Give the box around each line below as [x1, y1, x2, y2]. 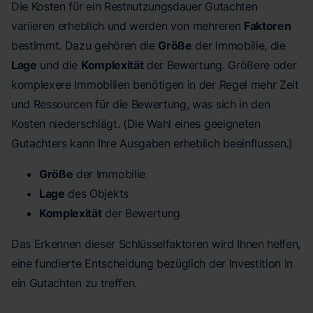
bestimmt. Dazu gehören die [11, 38, 159, 52]
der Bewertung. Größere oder [143, 58, 297, 72]
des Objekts [64, 187, 129, 201]
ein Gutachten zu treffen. [11, 276, 137, 290]
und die [36, 58, 81, 72]
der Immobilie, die [191, 38, 286, 52]
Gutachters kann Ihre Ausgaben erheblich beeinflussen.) [11, 136, 293, 150]
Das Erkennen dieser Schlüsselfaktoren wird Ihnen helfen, [11, 237, 301, 251]
